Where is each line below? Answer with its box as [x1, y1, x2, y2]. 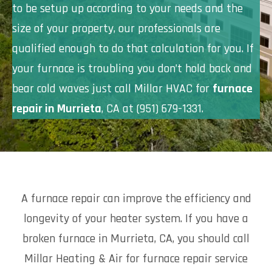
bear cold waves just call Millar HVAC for [12, 81, 212, 97]
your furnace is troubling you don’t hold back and [12, 61, 252, 76]
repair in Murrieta [12, 101, 101, 117]
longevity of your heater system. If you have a [24, 211, 248, 226]
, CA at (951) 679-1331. [101, 101, 203, 117]
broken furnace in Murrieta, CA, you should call [22, 231, 250, 246]
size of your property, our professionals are [12, 21, 220, 36]
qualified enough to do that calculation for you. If [12, 41, 254, 56]
